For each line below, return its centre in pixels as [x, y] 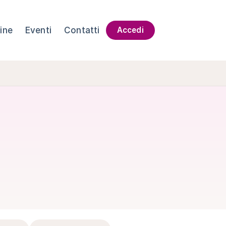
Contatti [82, 30]
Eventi [38, 30]
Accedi [130, 30]
